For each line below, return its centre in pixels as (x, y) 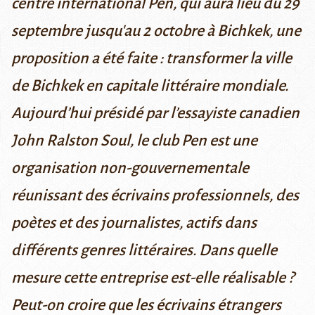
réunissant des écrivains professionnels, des (155, 196)
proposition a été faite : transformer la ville (152, 59)
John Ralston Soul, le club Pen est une (134, 141)
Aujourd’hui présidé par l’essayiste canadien (155, 114)
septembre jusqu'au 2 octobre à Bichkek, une (156, 31)
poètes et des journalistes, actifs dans (134, 223)
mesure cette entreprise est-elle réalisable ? (153, 278)
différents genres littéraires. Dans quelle (144, 251)
